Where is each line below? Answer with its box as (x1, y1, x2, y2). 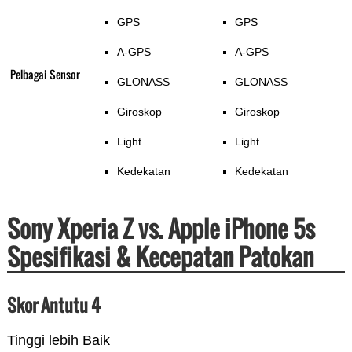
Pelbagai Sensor (9, 66, 80, 83)
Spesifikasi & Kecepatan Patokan (6, 239, 314, 275)
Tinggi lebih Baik (6, 332, 110, 349)
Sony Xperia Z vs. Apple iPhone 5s (6, 211, 315, 247)
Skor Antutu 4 (6, 292, 101, 318)
